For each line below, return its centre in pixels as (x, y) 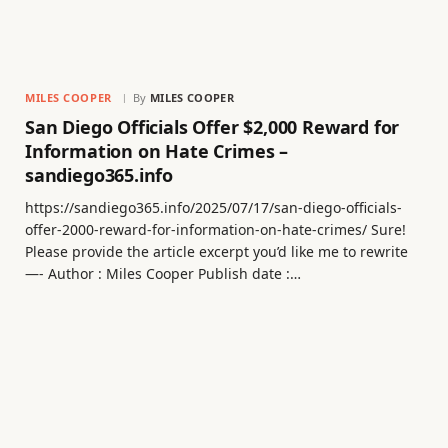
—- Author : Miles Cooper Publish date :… (163, 274)
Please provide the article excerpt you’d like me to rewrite (216, 252)
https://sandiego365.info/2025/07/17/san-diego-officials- (213, 208)
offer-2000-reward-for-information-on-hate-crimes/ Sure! (215, 230)
